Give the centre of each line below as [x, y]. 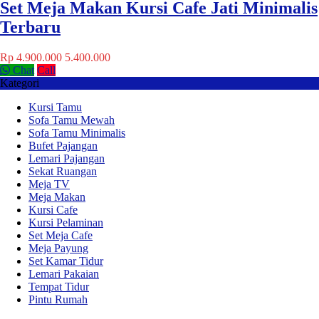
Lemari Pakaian [64, 273]
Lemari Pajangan [67, 158]
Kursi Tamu [55, 107]
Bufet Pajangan [63, 145]
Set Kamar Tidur [66, 261]
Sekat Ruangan [63, 171]
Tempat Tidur [59, 286]
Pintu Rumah [58, 299]
